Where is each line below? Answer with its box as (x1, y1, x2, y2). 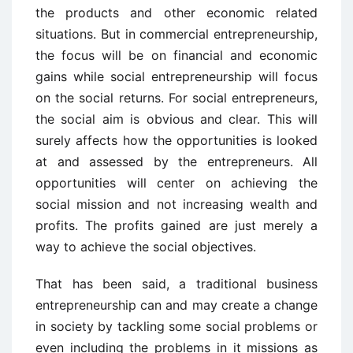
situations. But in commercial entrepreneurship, (35, 26, 318, 43)
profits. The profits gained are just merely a (35, 217, 318, 234)
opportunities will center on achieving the (35, 175, 318, 191)
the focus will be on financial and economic (35, 47, 318, 64)
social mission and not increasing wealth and (35, 196, 318, 213)
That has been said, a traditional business (35, 276, 318, 292)
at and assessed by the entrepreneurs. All (35, 154, 318, 170)
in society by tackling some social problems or (35, 318, 318, 335)
